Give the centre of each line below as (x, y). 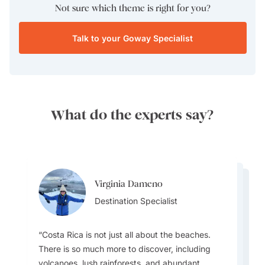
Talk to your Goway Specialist (132, 38)
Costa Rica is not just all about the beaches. (127, 235)
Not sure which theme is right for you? (132, 8)
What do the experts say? (132, 115)
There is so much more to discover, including (125, 249)
